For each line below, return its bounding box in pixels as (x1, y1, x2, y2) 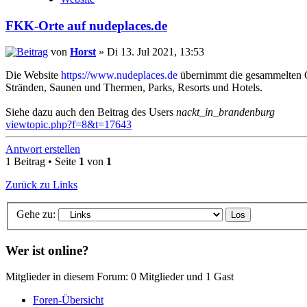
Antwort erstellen (5, 143, 80, 156)
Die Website (5, 69, 61, 82)
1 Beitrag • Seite (5, 156, 79, 168)
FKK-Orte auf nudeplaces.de (5, 18, 167, 33)
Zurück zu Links (5, 179, 77, 191)
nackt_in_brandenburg (176, 106, 275, 119)
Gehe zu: (16, 208, 56, 220)
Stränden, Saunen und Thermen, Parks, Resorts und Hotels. (5, 82, 262, 94)
